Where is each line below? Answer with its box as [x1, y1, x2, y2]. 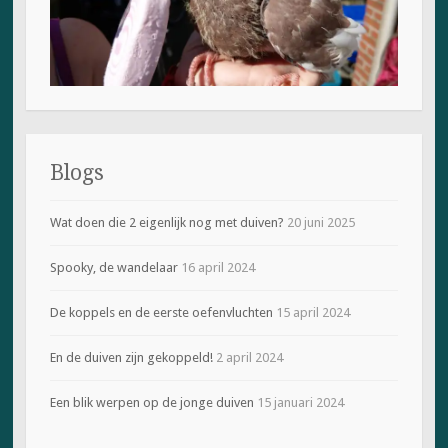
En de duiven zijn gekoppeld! [49, 349, 213, 365]
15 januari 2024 [256, 394, 344, 410]
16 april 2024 [180, 259, 255, 275]
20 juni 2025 [286, 214, 355, 230]
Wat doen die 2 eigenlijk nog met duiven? [49, 214, 284, 230]
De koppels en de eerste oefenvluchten [49, 304, 273, 320]
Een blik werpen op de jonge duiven [49, 394, 254, 410]
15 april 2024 [275, 304, 350, 320]
